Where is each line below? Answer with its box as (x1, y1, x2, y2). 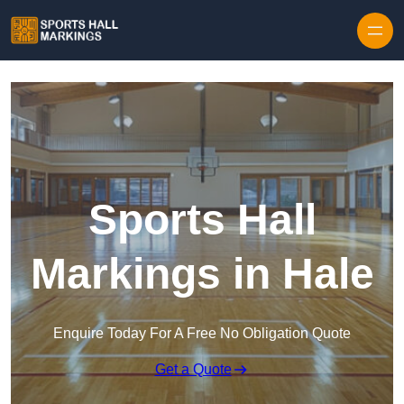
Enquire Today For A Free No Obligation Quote (53, 326, 351, 342)
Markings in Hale (30, 250, 374, 298)
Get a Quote (154, 362, 232, 378)
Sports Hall (87, 196, 317, 244)
